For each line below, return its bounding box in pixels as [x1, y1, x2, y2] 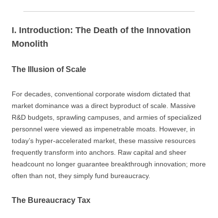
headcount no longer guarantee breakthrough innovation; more [12, 160, 206, 168]
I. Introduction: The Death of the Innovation [12, 25, 191, 35]
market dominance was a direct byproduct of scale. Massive [12, 102, 196, 109]
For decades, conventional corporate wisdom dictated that [12, 90, 190, 98]
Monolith [12, 39, 48, 49]
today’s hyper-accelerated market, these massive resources [12, 137, 196, 145]
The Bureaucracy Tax [12, 196, 91, 204]
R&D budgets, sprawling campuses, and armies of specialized [12, 113, 201, 121]
